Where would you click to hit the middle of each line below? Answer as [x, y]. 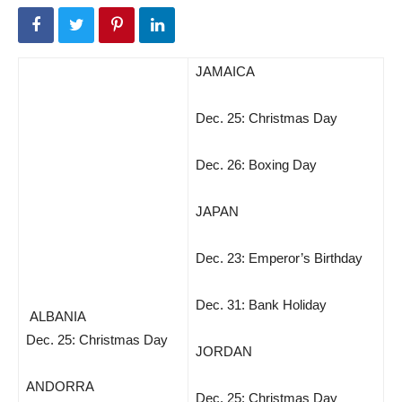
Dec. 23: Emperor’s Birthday [279, 258]
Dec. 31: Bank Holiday [261, 305]
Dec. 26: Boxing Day [256, 165]
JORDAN [224, 351]
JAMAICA [225, 71]
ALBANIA [58, 316]
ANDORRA [60, 386]
